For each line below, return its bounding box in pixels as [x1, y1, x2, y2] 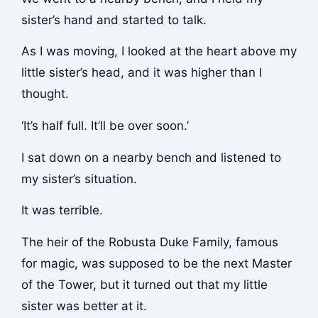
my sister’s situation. [21, 171, 137, 186]
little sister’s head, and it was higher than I [21, 65, 262, 80]
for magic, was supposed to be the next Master [21, 256, 292, 270]
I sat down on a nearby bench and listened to [21, 150, 281, 165]
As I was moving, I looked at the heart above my [21, 44, 297, 59]
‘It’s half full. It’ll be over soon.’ [21, 119, 189, 133]
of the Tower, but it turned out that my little [21, 277, 268, 292]
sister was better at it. [21, 298, 147, 313]
